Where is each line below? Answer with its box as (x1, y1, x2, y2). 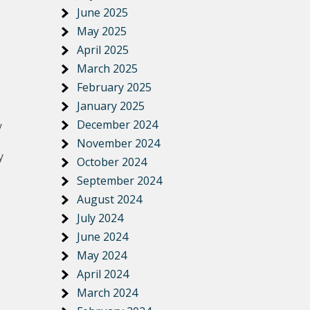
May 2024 (77, 248, 127, 263)
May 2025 (77, 24, 127, 39)
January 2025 (77, 98, 145, 113)
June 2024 (77, 229, 128, 244)
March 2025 (77, 61, 138, 76)
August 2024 (77, 192, 142, 207)
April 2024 (77, 266, 129, 282)
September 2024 (77, 173, 162, 188)
